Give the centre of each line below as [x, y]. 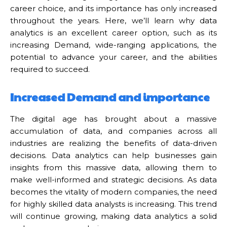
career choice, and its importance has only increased [113, 8]
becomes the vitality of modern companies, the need [113, 192]
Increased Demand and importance [110, 97]
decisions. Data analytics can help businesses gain [113, 155]
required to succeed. [50, 69]
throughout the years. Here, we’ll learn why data [113, 20]
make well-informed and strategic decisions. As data [113, 179]
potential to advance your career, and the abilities [113, 57]
